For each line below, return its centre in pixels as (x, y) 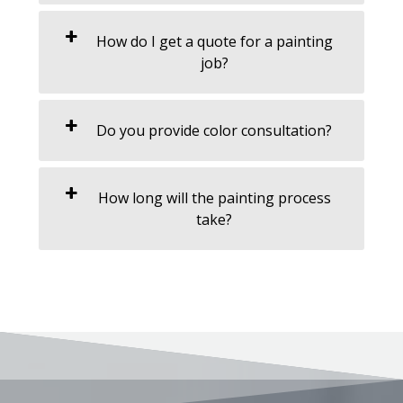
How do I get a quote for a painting (214, 41)
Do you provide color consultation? (214, 130)
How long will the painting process (214, 197)
